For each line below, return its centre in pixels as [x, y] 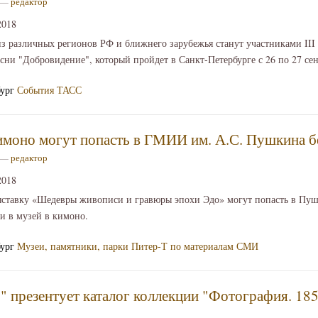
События [35, 89]
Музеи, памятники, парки [73, 246]
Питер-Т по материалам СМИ [195, 246]
